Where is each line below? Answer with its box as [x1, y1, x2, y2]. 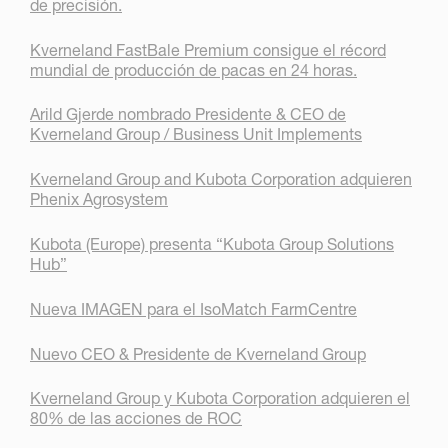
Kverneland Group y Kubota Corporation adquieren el [30, 388, 410, 409]
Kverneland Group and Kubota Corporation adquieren [30, 169, 412, 190]
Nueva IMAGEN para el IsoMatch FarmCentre [30, 298, 357, 319]
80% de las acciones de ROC [30, 408, 242, 429]
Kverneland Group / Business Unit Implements [30, 124, 362, 145]
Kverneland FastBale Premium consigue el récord [30, 39, 386, 60]
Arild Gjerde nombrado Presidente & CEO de [30, 104, 346, 125]
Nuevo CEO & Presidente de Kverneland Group [30, 343, 366, 364]
